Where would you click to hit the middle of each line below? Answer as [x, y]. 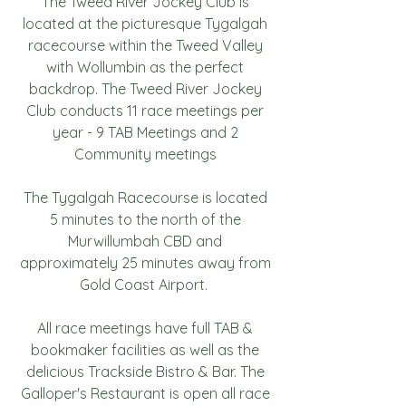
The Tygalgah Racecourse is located [145, 198]
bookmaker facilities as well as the [145, 350]
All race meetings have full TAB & [145, 328]
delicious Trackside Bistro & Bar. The [145, 372]
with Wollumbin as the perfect [145, 67]
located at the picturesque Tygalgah [145, 24]
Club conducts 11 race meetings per [145, 111]
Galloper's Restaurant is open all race [145, 393]
